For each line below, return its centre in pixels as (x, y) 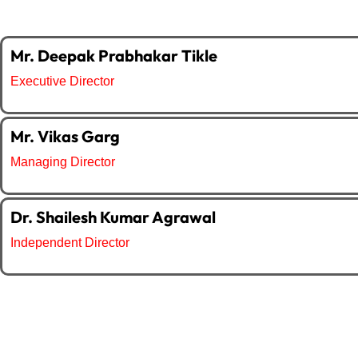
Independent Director (70, 243)
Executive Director (62, 81)
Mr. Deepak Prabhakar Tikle (114, 56)
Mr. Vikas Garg (65, 136)
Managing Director (63, 162)
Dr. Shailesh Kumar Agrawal (113, 217)
